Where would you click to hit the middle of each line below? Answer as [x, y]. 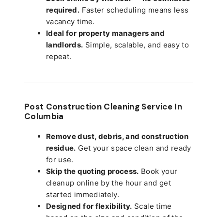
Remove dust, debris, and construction [117, 136]
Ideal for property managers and [105, 33]
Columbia [44, 116]
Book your [158, 171]
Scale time [152, 206]
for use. [60, 159]
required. [63, 10]
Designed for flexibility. [89, 206]
